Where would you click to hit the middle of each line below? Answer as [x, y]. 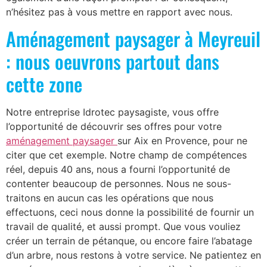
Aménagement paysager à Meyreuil [133, 39]
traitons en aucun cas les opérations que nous [110, 198]
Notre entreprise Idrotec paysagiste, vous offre [112, 112]
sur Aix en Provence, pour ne [182, 141]
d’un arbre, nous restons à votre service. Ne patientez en [133, 255]
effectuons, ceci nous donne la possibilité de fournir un [130, 212]
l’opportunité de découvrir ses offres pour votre [114, 127]
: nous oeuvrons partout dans [113, 61]
